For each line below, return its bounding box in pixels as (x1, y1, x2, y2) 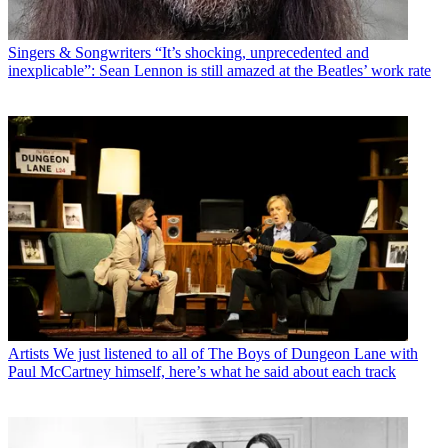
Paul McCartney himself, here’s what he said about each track (8, 362, 396, 380)
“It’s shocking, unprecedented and (155, 43, 369, 61)
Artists (8, 344, 49, 362)
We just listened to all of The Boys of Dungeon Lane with (53, 344, 418, 362)
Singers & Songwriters (8, 43, 151, 61)
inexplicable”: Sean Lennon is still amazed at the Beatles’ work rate (8, 61, 431, 79)
